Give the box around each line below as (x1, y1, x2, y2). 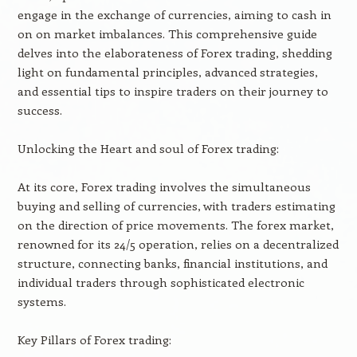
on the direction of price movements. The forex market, (17, 217, 334, 233)
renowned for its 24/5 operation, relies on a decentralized (17, 236, 339, 252)
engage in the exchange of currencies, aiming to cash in (17, 6, 331, 22)
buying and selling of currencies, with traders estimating (17, 198, 335, 214)
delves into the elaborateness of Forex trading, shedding (17, 45, 332, 61)
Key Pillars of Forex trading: (17, 331, 171, 347)
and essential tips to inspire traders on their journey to (17, 83, 328, 99)
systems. (17, 293, 66, 309)
